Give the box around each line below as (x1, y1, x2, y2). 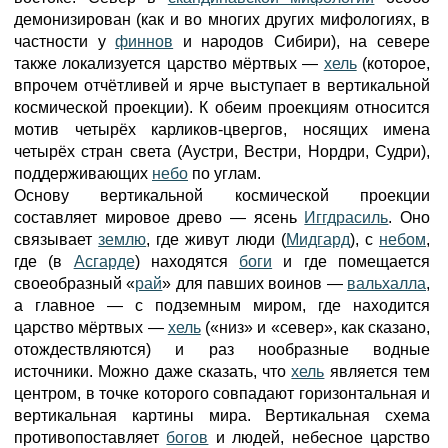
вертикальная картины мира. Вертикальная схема (14, 407, 430, 424)
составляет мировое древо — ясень (14, 209, 305, 226)
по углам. (188, 165, 261, 182)
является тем (324, 363, 431, 380)
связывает (14, 231, 99, 248)
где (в (14, 253, 74, 270)
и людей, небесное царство (208, 429, 431, 446)
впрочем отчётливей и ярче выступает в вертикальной (14, 77, 430, 94)
